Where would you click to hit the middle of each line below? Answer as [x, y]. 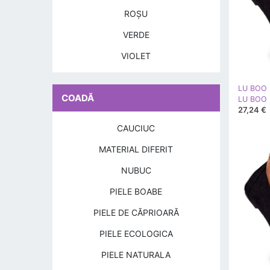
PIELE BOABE [136, 191]
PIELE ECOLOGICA [136, 234]
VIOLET [136, 56]
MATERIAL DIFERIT [136, 149]
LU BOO [252, 89]
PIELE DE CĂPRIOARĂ [136, 212]
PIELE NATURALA [136, 255]
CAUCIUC [136, 128]
